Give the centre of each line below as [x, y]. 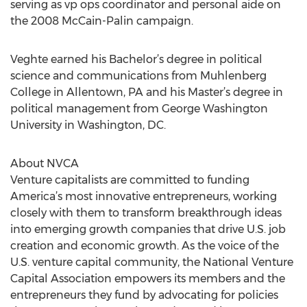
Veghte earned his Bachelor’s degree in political [136, 59]
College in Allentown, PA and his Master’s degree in [147, 92]
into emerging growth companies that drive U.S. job [148, 229]
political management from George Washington [139, 109]
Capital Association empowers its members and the [148, 279]
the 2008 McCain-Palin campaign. [102, 21]
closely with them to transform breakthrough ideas [146, 213]
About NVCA [45, 163]
